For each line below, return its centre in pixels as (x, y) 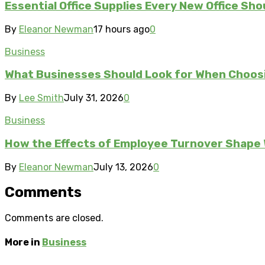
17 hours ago (122, 29)
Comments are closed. (54, 218)
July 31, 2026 (94, 98)
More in (23, 242)
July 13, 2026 (123, 167)
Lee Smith (41, 98)
